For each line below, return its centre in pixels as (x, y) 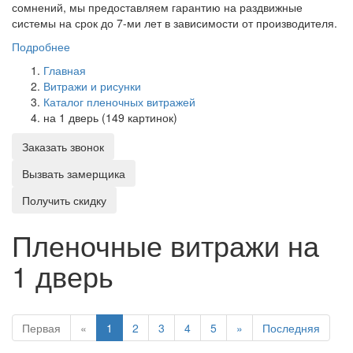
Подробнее (41, 46)
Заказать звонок (63, 146)
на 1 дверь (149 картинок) (110, 117)
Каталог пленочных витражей (119, 101)
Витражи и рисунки (92, 85)
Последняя (291, 327)
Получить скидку (64, 200)
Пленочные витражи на (165, 244)
